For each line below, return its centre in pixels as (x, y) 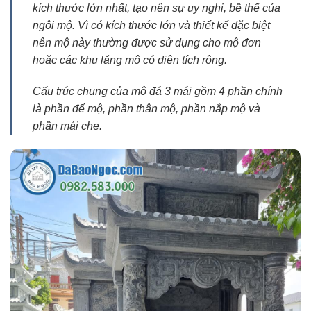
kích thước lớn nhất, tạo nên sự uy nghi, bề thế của (157, 8)
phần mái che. (67, 126)
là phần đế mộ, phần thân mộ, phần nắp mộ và (146, 109)
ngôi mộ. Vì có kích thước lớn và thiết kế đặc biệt (151, 25)
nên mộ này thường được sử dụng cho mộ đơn (147, 42)
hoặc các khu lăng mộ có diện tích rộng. (130, 60)
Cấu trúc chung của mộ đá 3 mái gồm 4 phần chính (158, 92)
